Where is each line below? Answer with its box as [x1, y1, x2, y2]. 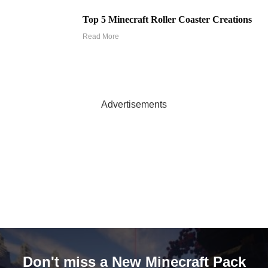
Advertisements [101, 99, 167, 109]
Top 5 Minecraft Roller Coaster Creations [83, 14, 252, 25]
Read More [83, 32, 120, 41]
